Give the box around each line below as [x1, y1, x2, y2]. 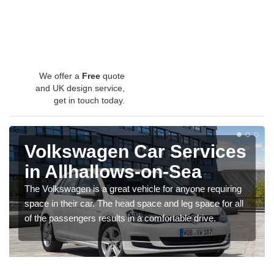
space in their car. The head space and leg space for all [24, 198, 243, 209]
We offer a [39, 70, 82, 81]
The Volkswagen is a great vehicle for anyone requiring [24, 183, 242, 194]
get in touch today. [54, 95, 125, 105]
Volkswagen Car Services [24, 141, 246, 161]
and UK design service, [35, 83, 125, 93]
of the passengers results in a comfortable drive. [24, 212, 216, 223]
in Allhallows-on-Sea [24, 161, 202, 182]
